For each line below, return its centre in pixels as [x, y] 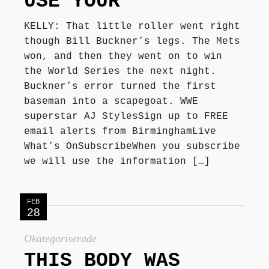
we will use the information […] [117, 161]
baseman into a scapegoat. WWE [111, 101]
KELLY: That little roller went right [132, 26]
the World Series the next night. [120, 71]
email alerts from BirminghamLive [120, 131]
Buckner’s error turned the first [120, 86]
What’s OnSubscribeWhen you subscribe [132, 146]
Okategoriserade [60, 238]
